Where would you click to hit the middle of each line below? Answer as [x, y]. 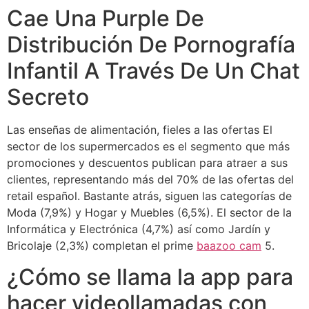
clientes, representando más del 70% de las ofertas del [150, 180]
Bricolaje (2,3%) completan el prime [102, 246]
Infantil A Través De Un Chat [153, 71]
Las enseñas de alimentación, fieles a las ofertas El [140, 130]
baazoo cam [229, 246]
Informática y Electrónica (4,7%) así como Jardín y [139, 229]
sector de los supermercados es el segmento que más [148, 147]
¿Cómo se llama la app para [150, 277]
